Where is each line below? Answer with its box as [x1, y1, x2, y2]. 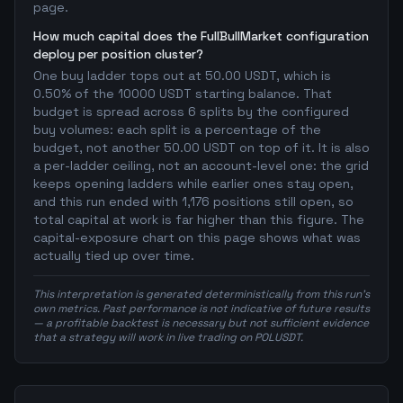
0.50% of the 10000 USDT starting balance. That [33, 85, 332, 102]
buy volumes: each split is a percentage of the [33, 121, 321, 138]
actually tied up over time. [33, 247, 194, 264]
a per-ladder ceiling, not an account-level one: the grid [33, 157, 369, 174]
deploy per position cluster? [33, 46, 203, 62]
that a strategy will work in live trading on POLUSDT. [33, 330, 303, 345]
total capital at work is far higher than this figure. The [33, 211, 364, 228]
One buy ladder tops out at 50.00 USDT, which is [33, 67, 331, 84]
